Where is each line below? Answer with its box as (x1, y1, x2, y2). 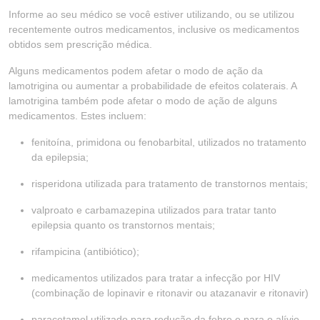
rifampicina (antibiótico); (31, 246, 139, 257)
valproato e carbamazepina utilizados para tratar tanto (31, 204, 276, 216)
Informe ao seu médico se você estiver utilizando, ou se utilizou (9, 9, 294, 20)
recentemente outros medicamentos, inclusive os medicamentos (9, 24, 299, 35)
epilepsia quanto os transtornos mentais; (31, 219, 215, 231)
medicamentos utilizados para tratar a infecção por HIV (31, 272, 280, 284)
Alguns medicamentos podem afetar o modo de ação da (9, 65, 263, 76)
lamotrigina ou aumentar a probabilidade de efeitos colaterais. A (9, 80, 296, 91)
